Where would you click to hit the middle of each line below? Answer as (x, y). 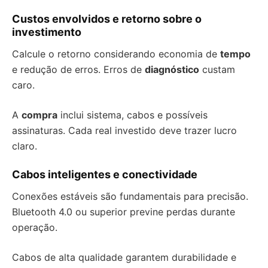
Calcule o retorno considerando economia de (116, 54)
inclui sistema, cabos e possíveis (133, 115)
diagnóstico (172, 69)
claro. (25, 146)
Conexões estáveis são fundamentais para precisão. (130, 196)
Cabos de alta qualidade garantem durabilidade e (124, 257)
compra (39, 115)
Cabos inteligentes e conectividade (105, 174)
